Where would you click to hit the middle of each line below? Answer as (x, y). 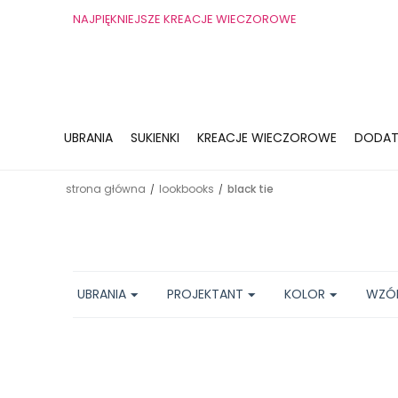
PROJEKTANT (205, 294)
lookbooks (187, 189)
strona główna (106, 189)
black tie (251, 189)
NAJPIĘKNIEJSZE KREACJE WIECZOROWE (185, 19)
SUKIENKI (155, 138)
